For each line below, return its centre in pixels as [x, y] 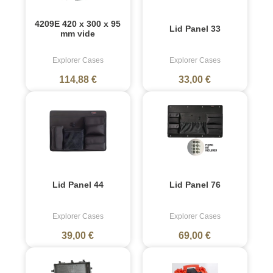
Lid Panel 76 [195, 184]
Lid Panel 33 [195, 28]
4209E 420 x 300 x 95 [78, 23]
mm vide [78, 33]
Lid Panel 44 [78, 184]
